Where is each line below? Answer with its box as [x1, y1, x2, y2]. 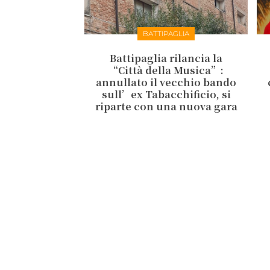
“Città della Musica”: [108, 63, 224, 77]
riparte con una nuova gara [95, 99, 237, 113]
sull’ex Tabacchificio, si [101, 87, 231, 101]
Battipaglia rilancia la [110, 51, 223, 65]
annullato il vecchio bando [96, 75, 237, 89]
